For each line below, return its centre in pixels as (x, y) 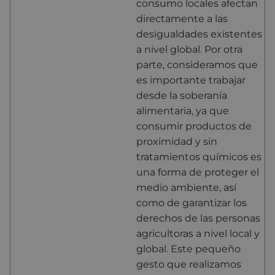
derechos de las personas (198, 218)
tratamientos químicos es (199, 157)
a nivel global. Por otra (189, 49)
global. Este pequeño (188, 249)
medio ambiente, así (186, 187)
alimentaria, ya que (183, 110)
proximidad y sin (177, 141)
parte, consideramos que (197, 64)
